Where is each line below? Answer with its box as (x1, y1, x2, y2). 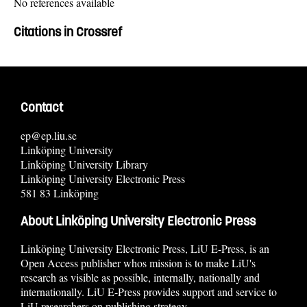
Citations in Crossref (14, 23, 122, 40)
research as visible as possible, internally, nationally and (21, 270, 260, 285)
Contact (21, 99, 63, 116)
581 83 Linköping (21, 185, 99, 200)
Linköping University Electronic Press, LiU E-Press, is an (21, 241, 269, 256)
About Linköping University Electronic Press (21, 212, 256, 229)
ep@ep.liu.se (21, 127, 77, 143)
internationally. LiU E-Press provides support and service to (21, 284, 277, 299)
